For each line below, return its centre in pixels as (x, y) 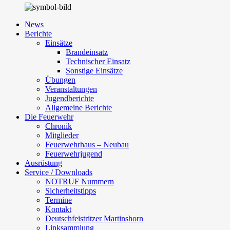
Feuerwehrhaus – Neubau (87, 145)
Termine (59, 200)
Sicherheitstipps (71, 191)
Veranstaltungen (71, 89)
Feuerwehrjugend (74, 154)
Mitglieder (62, 136)
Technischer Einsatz (98, 62)
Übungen (60, 80)
